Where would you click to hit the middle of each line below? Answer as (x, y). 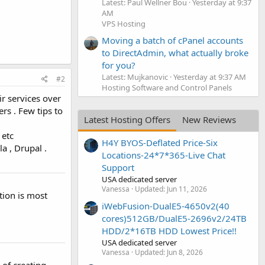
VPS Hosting (124, 23)
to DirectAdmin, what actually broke (175, 52)
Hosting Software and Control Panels (167, 87)
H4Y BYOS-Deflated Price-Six (160, 143)
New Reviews (209, 119)
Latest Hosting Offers (127, 119)
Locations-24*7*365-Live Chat (164, 155)
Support (118, 168)
